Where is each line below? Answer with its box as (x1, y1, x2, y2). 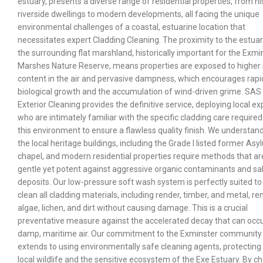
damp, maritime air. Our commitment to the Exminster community (18, 228, 262, 238)
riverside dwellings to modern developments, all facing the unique (18, 9, 259, 19)
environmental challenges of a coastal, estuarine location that (18, 22, 245, 32)
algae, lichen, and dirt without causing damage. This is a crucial (18, 203, 248, 213)
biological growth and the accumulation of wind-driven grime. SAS (18, 86, 261, 96)
